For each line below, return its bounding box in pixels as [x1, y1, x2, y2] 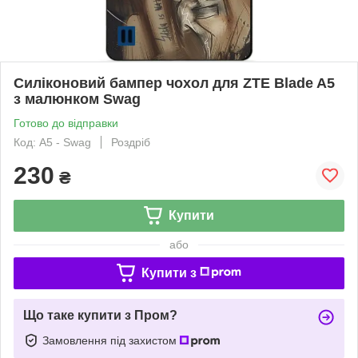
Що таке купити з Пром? [23, 308, 177, 322]
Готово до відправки [14, 116, 118, 129]
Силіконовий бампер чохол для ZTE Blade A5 [14, 74, 335, 91]
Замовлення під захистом [42, 333, 180, 347]
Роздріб [111, 135, 150, 149]
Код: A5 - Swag [14, 135, 91, 149]
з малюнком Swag [14, 90, 141, 107]
